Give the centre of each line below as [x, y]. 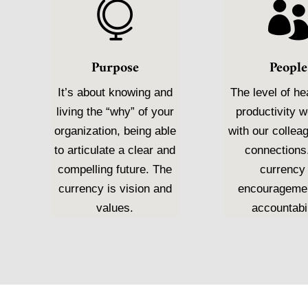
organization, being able [115, 131]
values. [115, 208]
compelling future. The [115, 170]
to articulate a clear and [115, 151]
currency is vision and [115, 189]
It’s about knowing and [115, 93]
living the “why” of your [115, 112]
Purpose [115, 69]
